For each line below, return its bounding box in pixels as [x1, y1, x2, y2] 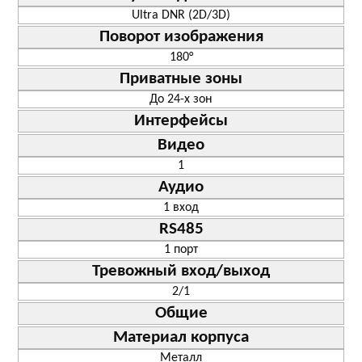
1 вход [163, 200, 199, 214]
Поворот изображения [99, 27, 263, 45]
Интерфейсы [134, 112, 228, 129]
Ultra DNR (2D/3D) [132, 8, 230, 22]
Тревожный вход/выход [92, 262, 270, 280]
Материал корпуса [113, 328, 249, 346]
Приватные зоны [120, 69, 242, 87]
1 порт [164, 242, 198, 256]
